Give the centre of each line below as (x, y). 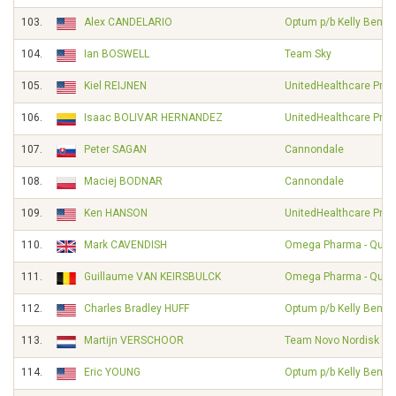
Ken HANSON (116, 213)
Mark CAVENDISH (126, 245)
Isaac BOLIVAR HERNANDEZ (153, 118)
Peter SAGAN (115, 149)
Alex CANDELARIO (128, 22)
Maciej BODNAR (123, 181)
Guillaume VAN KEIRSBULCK (152, 277)
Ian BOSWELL (117, 54)
